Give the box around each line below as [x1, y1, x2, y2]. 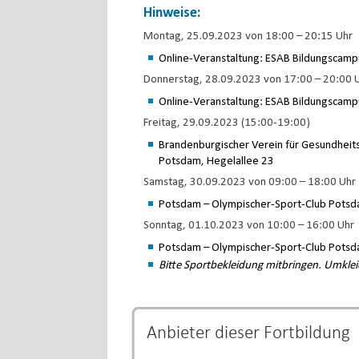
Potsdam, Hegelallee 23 [159, 155, 275, 167]
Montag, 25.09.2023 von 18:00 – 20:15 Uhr [143, 30, 353, 42]
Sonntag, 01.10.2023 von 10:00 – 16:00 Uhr [143, 220, 355, 232]
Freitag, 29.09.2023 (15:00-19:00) [143, 117, 311, 129]
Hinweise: [143, 6, 201, 21]
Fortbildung [264, 325, 351, 343]
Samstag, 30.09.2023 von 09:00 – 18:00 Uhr [143, 176, 357, 188]
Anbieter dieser [147, 325, 264, 343]
